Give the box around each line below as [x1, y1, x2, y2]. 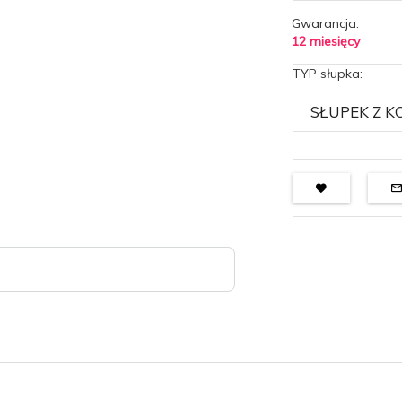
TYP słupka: [293, 66, 367, 82]
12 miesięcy [292, 33, 361, 49]
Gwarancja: [292, 15, 360, 31]
